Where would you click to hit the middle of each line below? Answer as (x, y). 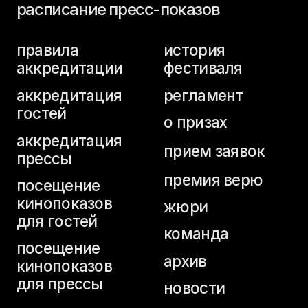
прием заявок (153, 20)
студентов (39, 151)
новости (139, 118)
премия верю (153, 41)
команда (140, 79)
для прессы (42, 115)
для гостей (41, 70)
